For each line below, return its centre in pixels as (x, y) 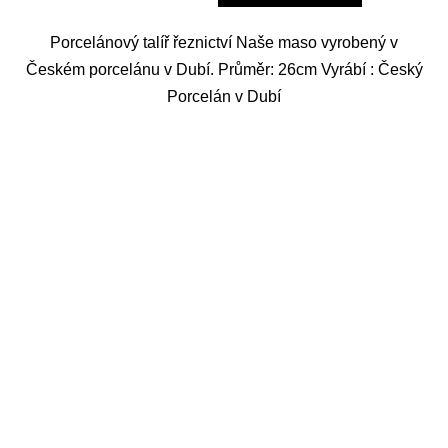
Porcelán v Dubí (224, 97)
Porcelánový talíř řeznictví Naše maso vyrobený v (224, 43)
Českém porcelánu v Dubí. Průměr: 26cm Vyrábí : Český (224, 70)
